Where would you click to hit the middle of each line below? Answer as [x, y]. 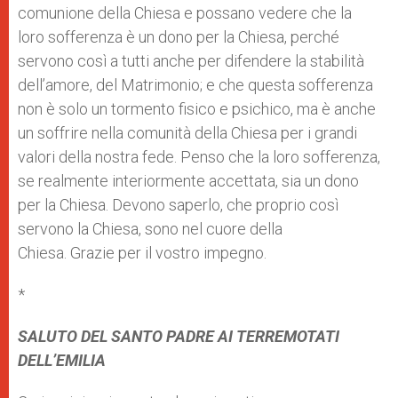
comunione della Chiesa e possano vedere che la [185, 13]
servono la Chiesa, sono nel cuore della [150, 229]
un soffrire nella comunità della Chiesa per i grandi [187, 133]
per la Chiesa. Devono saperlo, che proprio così [178, 205]
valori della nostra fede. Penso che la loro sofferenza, [199, 157]
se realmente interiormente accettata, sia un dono [188, 181]
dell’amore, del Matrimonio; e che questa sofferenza [195, 85]
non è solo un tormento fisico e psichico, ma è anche [197, 109]
